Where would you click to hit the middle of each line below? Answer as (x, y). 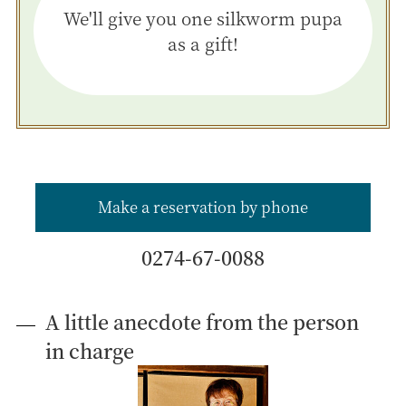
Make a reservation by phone (203, 207)
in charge (90, 350)
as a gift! (203, 43)
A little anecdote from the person (203, 321)
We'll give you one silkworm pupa (203, 17)
